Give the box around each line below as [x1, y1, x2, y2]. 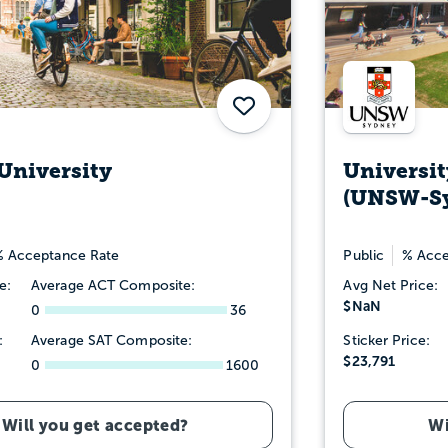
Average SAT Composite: [31, 332, 193, 348]
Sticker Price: [343, 332, 430, 348]
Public [343, 247, 385, 263]
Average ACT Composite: [31, 277, 196, 293]
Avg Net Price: [343, 277, 438, 293]
